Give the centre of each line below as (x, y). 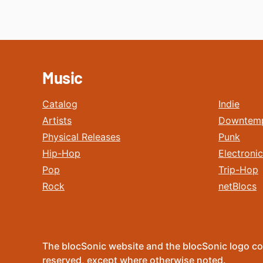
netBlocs (237, 186)
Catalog (60, 104)
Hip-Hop (61, 153)
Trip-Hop (238, 170)
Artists (57, 120)
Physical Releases (81, 137)
